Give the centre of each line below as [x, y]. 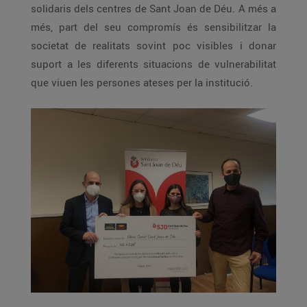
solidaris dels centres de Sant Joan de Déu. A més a [153, 8]
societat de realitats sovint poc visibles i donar [84, 45]
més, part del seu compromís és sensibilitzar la [45, 27]
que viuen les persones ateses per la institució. [142, 82]
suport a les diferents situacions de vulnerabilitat [123, 64]
